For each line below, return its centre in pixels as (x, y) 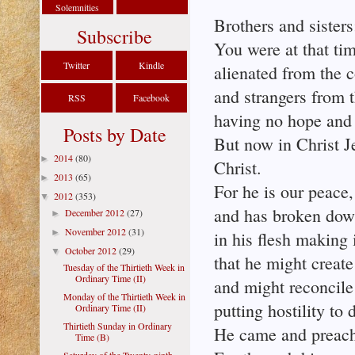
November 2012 (97, 231)
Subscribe (115, 36)
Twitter (77, 65)
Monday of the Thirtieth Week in (124, 296)
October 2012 (92, 250)
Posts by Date (115, 135)
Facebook (151, 97)
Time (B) (92, 337)
